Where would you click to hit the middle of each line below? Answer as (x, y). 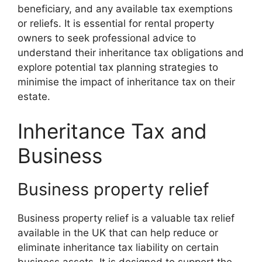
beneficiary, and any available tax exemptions (125, 8)
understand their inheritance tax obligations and (131, 52)
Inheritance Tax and (112, 131)
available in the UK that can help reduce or (118, 233)
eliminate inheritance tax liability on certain (118, 247)
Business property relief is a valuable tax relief (126, 218)
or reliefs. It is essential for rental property (116, 23)
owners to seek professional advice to (107, 38)
